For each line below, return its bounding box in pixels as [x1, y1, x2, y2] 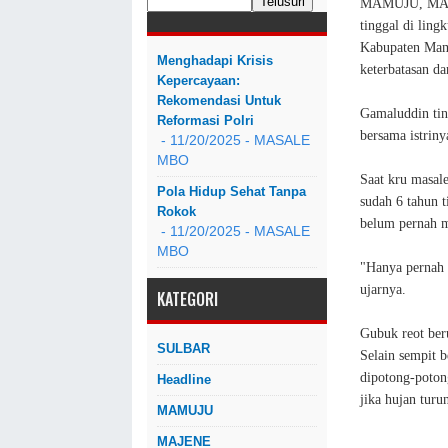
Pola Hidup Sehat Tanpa [157, 184, 306, 199]
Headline [157, 372, 211, 387]
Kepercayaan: [157, 73, 240, 88]
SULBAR [157, 341, 210, 356]
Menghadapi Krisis [157, 53, 273, 68]
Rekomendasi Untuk [157, 93, 281, 108]
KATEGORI [157, 287, 218, 311]
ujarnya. [360, 281, 406, 297]
